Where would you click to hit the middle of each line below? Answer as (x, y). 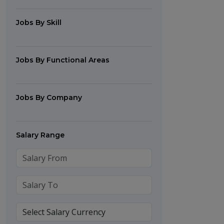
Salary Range (40, 135)
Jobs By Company (49, 97)
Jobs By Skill (39, 22)
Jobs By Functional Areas (63, 60)
